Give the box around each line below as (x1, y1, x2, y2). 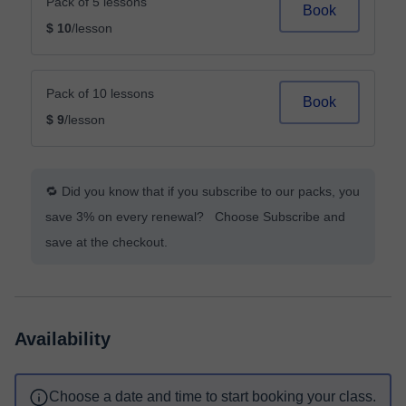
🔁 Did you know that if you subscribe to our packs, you (45, 184, 360, 198)
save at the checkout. (45, 235, 168, 249)
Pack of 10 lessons (46, 86, 154, 101)
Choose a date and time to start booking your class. (49, 389, 376, 404)
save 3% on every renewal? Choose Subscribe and (45, 209, 345, 224)
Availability (14, 329, 111, 349)
